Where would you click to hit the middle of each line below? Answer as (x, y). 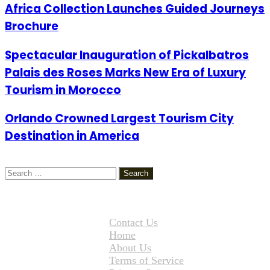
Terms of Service (146, 260)
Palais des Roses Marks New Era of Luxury (125, 72)
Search (17, 172)
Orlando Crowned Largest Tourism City (119, 119)
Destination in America (72, 136)
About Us (130, 247)
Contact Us (133, 222)
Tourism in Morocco (63, 90)
